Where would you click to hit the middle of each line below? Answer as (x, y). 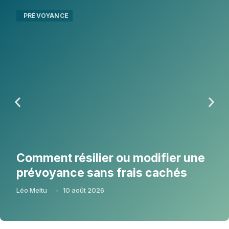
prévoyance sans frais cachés (102, 173)
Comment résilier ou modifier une (111, 158)
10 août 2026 (84, 190)
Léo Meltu (32, 190)
